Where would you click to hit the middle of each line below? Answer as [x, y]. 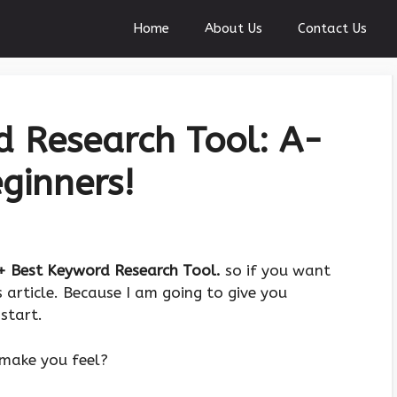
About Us [234, 28]
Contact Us [332, 28]
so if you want [276, 271]
